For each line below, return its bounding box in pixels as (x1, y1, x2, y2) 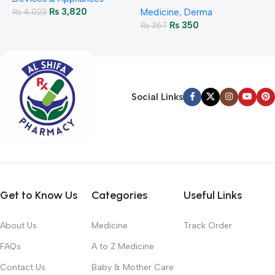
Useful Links (183, 188, 242, 202)
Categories (91, 188, 148, 202)
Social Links (131, 91, 183, 103)
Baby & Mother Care (91, 261, 174, 273)
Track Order (183, 220, 232, 231)
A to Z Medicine (91, 241, 155, 252)
